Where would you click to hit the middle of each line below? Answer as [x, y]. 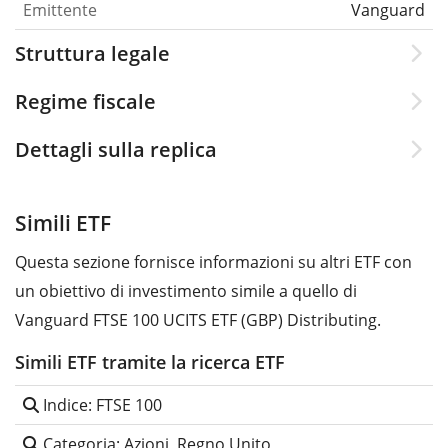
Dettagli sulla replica [116, 149]
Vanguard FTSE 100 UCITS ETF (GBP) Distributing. [198, 319]
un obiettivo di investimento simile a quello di [186, 290]
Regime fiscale [85, 101]
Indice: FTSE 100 [100, 404]
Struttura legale [92, 53]
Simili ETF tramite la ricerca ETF [150, 361]
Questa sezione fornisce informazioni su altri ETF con [213, 261]
